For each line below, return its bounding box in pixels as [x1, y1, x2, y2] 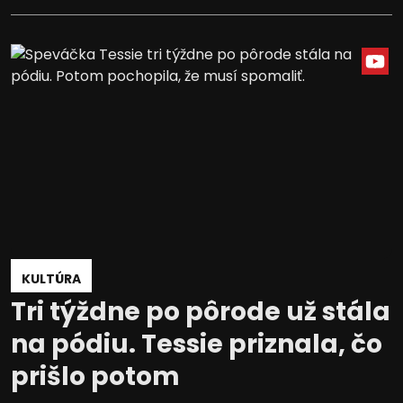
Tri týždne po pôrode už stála [11, 293, 390, 329]
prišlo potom [11, 358, 180, 394]
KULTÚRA [22, 269, 81, 288]
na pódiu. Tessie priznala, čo [11, 326, 382, 362]
